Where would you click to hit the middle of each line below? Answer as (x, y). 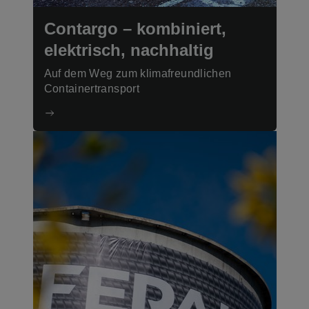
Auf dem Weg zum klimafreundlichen (138, 73)
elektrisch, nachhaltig (129, 50)
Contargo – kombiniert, (135, 28)
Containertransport (91, 88)
